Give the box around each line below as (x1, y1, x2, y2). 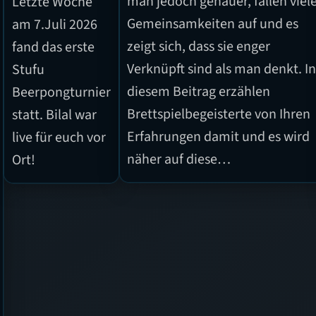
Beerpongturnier (11, 83, 111, 103)
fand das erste (11, 37, 95, 58)
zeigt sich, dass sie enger (127, 37, 271, 57)
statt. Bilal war (11, 105, 97, 126)
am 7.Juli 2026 (11, 15, 97, 35)
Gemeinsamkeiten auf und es (127, 14, 299, 35)
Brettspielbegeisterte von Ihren (127, 104, 311, 125)
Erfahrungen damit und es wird (127, 127, 310, 147)
